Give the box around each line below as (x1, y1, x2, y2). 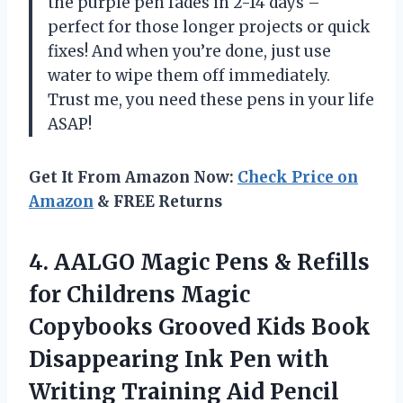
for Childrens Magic (29, 281, 250, 309)
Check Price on (237, 167, 358, 188)
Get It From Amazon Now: (29, 167, 237, 188)
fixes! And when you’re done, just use (48, 41, 331, 62)
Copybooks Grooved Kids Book (29, 313, 371, 342)
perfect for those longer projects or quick (48, 17, 370, 38)
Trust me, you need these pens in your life (48, 90, 374, 111)
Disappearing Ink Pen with (29, 345, 329, 374)
